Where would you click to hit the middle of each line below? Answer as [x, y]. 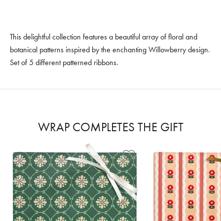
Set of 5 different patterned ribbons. [64, 62]
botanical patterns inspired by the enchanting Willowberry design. [110, 49]
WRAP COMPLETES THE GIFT [110, 127]
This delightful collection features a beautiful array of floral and [104, 37]
